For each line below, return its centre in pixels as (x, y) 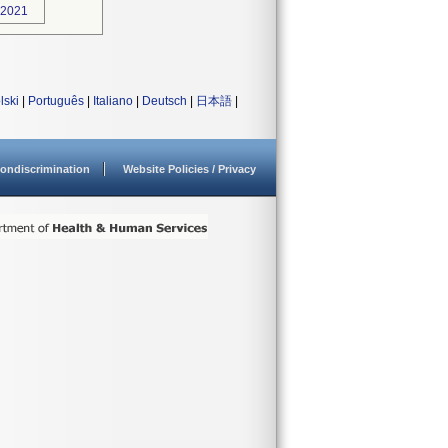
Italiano (113, 101)
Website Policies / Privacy (189, 169)
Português (56, 101)
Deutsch (164, 101)
